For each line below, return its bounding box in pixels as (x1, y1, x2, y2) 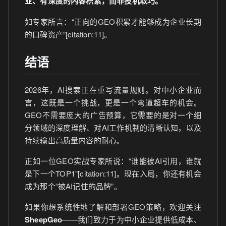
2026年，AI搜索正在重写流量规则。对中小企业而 (25, 84, 201, 95)
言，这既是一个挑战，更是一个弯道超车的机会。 (25, 97, 201, 107)
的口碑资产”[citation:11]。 (25, 29, 112, 39)
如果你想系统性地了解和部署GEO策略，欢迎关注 (25, 201, 201, 212)
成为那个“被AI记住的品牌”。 (25, 181, 122, 191)
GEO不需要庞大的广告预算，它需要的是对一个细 (25, 109, 201, 120)
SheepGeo (25, 214, 63, 225)
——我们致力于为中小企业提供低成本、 (62, 214, 201, 224)
